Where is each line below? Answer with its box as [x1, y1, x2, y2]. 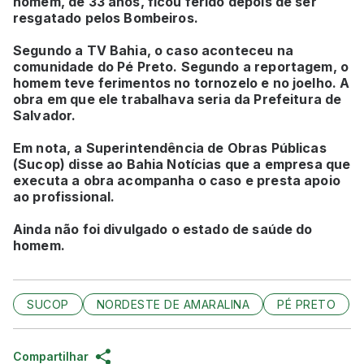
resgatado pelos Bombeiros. [13, 9, 198, 26]
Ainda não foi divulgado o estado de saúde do [13, 220, 313, 237]
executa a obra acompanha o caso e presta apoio [13, 171, 340, 188]
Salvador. [13, 106, 80, 123]
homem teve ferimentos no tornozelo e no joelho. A [13, 74, 350, 91]
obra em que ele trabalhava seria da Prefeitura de [13, 90, 342, 107]
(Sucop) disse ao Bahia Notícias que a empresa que [13, 155, 351, 172]
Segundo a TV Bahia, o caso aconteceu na [13, 41, 293, 58]
